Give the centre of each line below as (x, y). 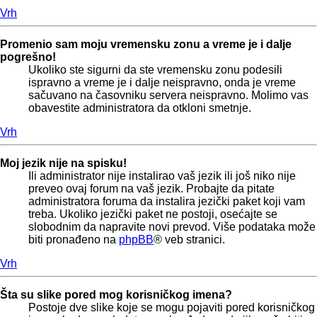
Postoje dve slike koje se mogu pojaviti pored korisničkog (172, 308)
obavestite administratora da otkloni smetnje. (140, 108)
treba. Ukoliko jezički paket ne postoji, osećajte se (153, 214)
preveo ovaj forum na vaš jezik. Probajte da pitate (151, 189)
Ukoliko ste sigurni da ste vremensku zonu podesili (155, 70)
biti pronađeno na (74, 240)
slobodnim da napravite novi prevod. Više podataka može (172, 227)
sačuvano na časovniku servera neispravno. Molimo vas (168, 96)
